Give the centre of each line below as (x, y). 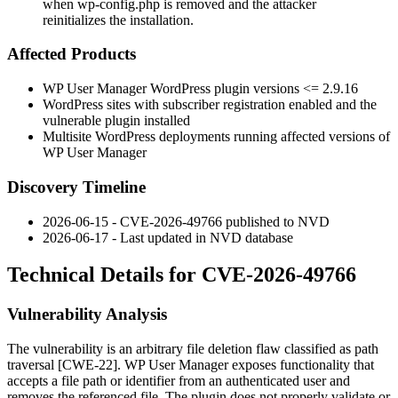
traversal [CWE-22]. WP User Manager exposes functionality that (191, 365)
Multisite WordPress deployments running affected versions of (216, 137)
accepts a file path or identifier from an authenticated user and (179, 381)
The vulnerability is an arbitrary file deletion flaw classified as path (193, 349)
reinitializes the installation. (118, 20)
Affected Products (72, 54)
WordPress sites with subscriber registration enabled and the (210, 105)
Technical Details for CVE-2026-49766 (182, 275)
